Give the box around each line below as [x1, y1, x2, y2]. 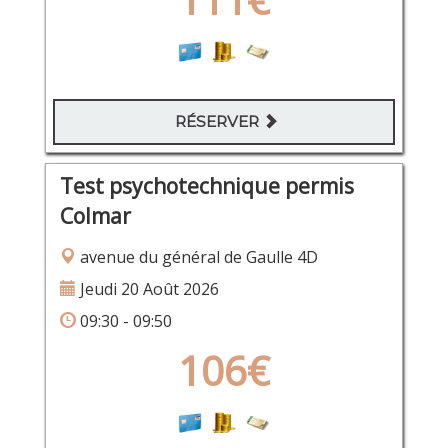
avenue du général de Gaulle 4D [75, 246, 318, 269]
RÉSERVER [175, 112, 263, 132]
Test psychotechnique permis [59, 172, 354, 201]
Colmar [59, 202, 131, 231]
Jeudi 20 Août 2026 [75, 278, 219, 301]
